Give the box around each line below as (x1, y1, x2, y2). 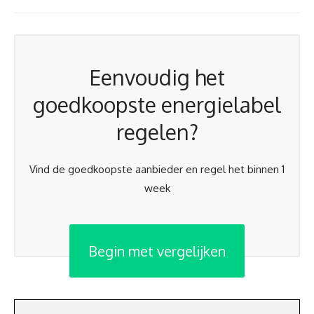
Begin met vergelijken (88, 241, 226, 260)
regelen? (116, 118, 198, 145)
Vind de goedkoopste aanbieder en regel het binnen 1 (29, 163, 285, 176)
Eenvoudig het (89, 64, 225, 90)
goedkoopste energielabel (33, 91, 281, 118)
